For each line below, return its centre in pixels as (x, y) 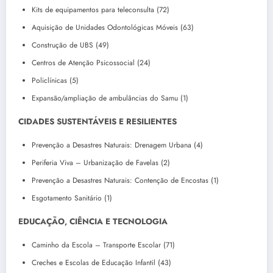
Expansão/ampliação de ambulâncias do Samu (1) (110, 98)
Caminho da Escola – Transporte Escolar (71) (103, 245)
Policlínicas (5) (55, 80)
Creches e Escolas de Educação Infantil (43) (101, 263)
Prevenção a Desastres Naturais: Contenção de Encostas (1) (125, 180)
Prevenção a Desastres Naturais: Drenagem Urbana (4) (117, 145)
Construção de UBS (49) (70, 45)
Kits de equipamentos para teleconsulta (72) (101, 9)
